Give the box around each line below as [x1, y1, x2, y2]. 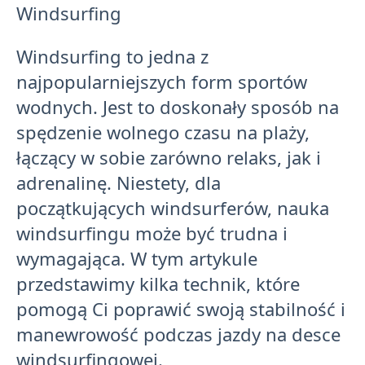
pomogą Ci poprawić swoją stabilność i [16, 297, 345, 321]
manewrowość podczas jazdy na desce [16, 322, 341, 346]
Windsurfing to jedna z [16, 44, 209, 68]
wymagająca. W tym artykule [16, 246, 257, 270]
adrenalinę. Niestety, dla [16, 170, 221, 195]
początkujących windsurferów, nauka [16, 196, 329, 220]
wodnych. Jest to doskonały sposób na [16, 95, 339, 119]
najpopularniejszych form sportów [16, 69, 307, 94]
